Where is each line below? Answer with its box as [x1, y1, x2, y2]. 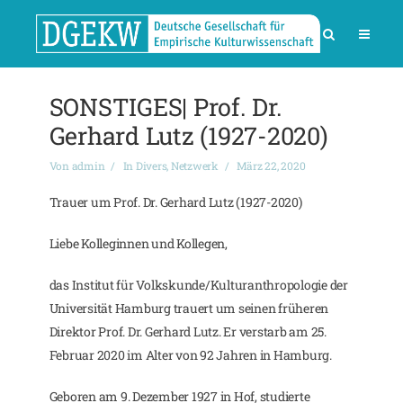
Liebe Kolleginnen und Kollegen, [49, 235, 228, 252]
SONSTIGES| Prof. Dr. [49, 91, 282, 122]
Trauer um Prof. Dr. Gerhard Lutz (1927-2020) [49, 193, 302, 210]
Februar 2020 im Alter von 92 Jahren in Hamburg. [49, 346, 332, 363]
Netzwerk [170, 158, 219, 173]
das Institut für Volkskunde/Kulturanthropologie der [49, 276, 348, 293]
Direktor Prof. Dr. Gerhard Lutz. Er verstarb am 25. [49, 323, 327, 340]
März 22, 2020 [236, 158, 306, 173]
